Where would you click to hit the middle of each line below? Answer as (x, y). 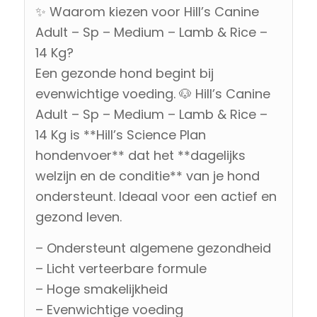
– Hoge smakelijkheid (101, 289)
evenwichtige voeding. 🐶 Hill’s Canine (152, 94)
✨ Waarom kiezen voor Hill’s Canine (147, 12)
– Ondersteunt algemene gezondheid (153, 248)
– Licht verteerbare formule (121, 269)
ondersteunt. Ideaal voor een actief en (156, 197)
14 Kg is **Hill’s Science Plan (120, 135)
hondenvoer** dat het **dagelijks (140, 156)
